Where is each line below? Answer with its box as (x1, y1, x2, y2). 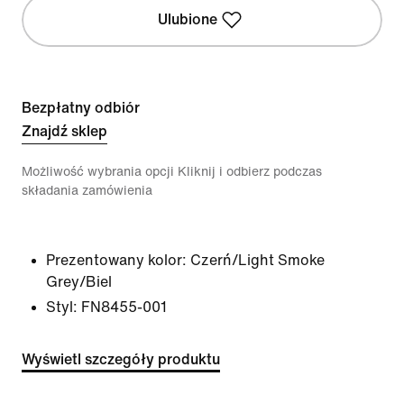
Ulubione (157, 12, 217, 27)
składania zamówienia (22, 184, 152, 197)
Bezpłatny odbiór (22, 100, 140, 115)
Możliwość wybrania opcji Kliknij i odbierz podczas (22, 165, 322, 179)
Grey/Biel (46, 274, 112, 289)
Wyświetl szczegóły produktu (22, 352, 220, 367)
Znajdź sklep (22, 124, 107, 139)
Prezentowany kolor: (46, 252, 187, 268)
